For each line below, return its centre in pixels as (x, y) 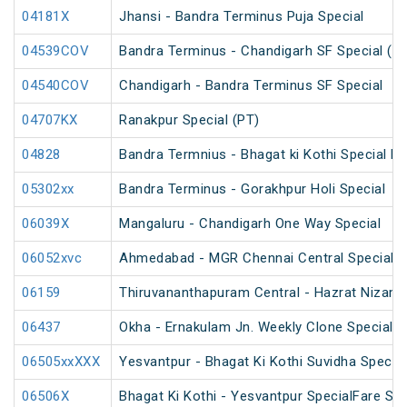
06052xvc (52, 258)
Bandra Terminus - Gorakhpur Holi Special (252, 189)
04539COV (55, 51)
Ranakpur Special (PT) (189, 120)
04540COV (55, 86)
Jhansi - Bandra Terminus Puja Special (242, 17)
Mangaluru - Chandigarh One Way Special (250, 224)
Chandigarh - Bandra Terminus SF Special (251, 86)
